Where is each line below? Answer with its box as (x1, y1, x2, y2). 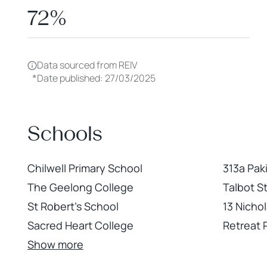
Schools (27, 121, 103, 146)
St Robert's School (27, 199, 119, 213)
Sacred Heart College (27, 218, 133, 232)
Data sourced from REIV (37, 58, 137, 72)
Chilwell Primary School (27, 161, 142, 175)
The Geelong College (27, 180, 133, 194)
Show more (27, 237, 83, 252)
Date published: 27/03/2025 (37, 71, 156, 85)
